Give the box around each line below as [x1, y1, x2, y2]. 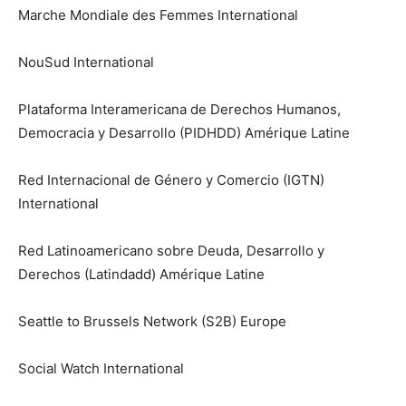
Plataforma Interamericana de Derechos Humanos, [18, 101, 341, 119]
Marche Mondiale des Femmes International [18, 6, 298, 24]
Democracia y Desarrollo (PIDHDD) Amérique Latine [18, 124, 350, 142]
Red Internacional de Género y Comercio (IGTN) [18, 171, 324, 189]
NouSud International [18, 53, 154, 72]
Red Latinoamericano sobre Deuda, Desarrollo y [18, 242, 324, 260]
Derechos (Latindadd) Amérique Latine [18, 266, 265, 284]
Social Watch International [18, 360, 184, 378]
